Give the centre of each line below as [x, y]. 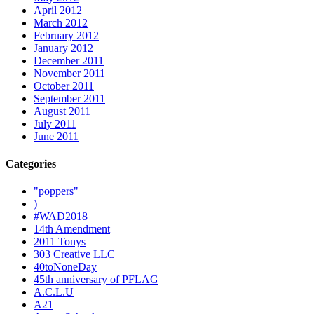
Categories [31, 163]
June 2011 [56, 136]
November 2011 [69, 73]
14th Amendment [72, 229]
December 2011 [69, 60]
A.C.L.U [54, 292]
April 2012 [58, 10]
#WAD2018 [61, 217]
